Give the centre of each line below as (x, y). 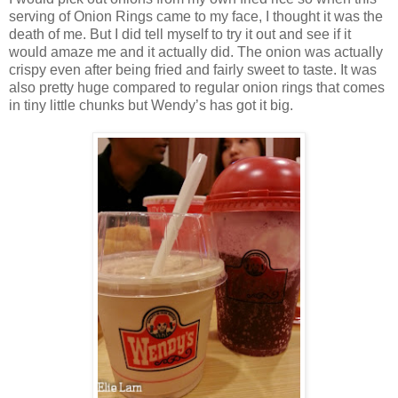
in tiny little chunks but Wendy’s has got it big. (151, 105)
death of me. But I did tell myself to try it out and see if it (180, 34)
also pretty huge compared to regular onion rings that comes (197, 87)
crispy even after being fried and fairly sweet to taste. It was (193, 69)
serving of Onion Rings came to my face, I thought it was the (196, 16)
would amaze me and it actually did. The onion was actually (196, 52)
